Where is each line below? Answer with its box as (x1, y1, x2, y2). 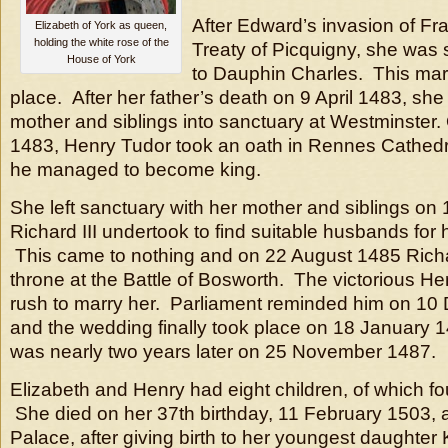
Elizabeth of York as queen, (35, 19, 167, 31)
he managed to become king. (10, 159, 261, 180)
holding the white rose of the (33, 36, 169, 48)
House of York (66, 53, 136, 65)
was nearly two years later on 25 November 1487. (10, 341, 436, 362)
